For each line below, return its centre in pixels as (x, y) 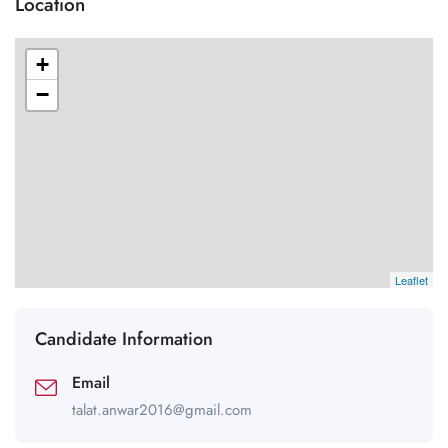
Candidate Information (124, 339)
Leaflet (411, 280)
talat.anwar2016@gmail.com (162, 410)
